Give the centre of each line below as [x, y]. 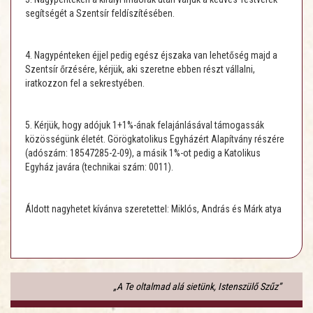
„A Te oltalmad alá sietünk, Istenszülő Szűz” [197, 287]
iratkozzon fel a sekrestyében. [85, 83]
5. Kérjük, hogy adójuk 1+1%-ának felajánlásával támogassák [145, 125]
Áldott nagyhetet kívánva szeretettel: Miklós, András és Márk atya [153, 209]
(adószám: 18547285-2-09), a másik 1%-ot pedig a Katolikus [143, 153]
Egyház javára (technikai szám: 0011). [99, 167]
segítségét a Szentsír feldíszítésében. [100, 14]
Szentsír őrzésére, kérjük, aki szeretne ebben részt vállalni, [140, 70]
